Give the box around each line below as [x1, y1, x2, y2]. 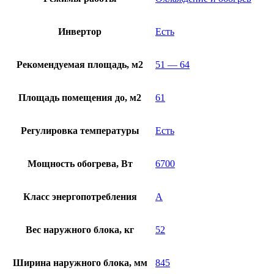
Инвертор [58, 26, 102, 37]
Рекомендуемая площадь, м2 [17, 59, 143, 70]
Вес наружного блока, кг [26, 224, 134, 235]
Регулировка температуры [20, 125, 139, 136]
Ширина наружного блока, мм [12, 257, 147, 268]
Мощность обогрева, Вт [27, 158, 133, 169]
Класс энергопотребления [23, 191, 137, 202]
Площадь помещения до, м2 [18, 92, 141, 103]
